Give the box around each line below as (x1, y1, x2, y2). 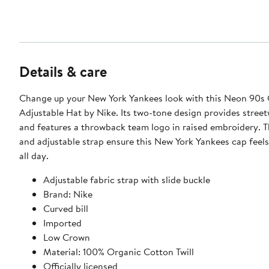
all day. (19, 148, 49, 162)
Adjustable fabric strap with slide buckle (43, 172, 210, 186)
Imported (43, 216, 82, 229)
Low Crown (43, 230, 90, 244)
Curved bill (43, 201, 88, 215)
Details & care (19, 61, 107, 82)
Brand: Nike (43, 187, 92, 201)
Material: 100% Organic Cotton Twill (43, 244, 194, 258)
